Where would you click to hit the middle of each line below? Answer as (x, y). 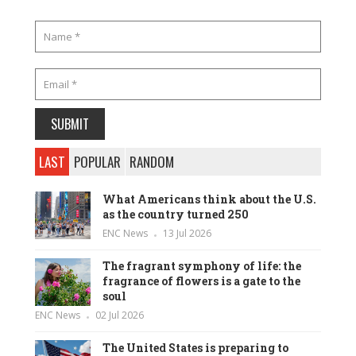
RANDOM (152, 162)
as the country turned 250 (176, 215)
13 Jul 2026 (187, 234)
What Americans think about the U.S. (209, 199)
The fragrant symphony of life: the (202, 266)
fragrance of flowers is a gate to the (201, 281)
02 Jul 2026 (120, 315)
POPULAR (97, 162)
